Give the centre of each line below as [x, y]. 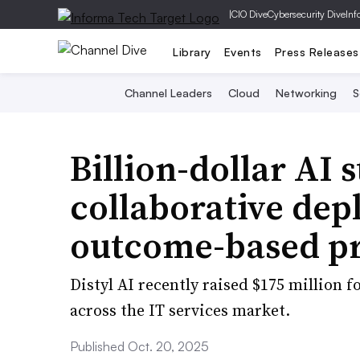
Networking [306, 93]
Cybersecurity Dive [307, 14]
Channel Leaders [168, 93]
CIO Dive [250, 14]
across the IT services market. [180, 310]
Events [243, 51]
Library [192, 51]
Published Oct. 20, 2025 [139, 346]
